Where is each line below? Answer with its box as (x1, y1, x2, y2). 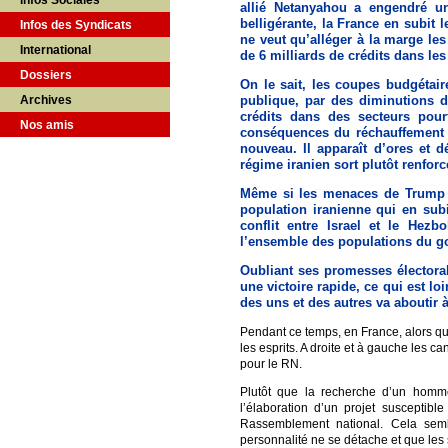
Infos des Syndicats (20, 18, 132, 32)
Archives (20, 93, 72, 107)
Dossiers (20, 68, 72, 82)
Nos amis (20, 118, 74, 132)
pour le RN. (240, 357, 302, 371)
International (20, 43, 91, 57)
